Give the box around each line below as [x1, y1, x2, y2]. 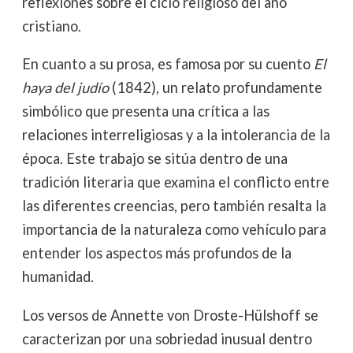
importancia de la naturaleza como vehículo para [21, 221, 326, 239]
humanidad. [21, 268, 94, 286]
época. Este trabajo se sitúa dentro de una [21, 150, 288, 168]
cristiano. [21, 17, 81, 35]
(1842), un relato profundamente [108, 79, 322, 97]
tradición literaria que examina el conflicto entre [21, 173, 329, 191]
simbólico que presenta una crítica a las [21, 102, 269, 121]
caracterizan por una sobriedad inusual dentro [21, 329, 312, 347]
